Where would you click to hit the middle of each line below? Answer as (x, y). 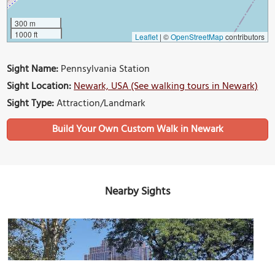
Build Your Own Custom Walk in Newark (137, 130)
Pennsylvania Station (104, 70)
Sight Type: (31, 104)
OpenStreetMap (197, 37)
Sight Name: (33, 70)
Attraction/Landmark (100, 104)
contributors (244, 37)
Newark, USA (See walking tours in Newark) (166, 87)
